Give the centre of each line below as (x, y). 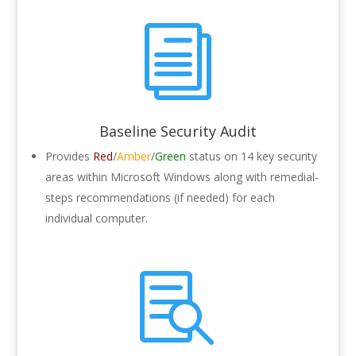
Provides (69, 157)
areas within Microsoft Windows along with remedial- (182, 177)
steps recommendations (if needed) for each (160, 198)
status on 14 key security (251, 157)
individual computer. (96, 219)
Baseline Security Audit (178, 132)
